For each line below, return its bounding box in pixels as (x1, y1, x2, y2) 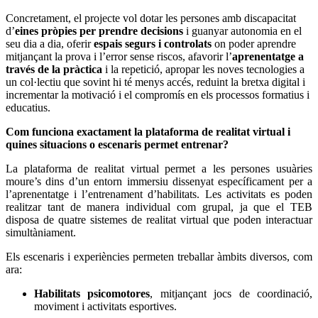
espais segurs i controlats (94, 38, 212, 50)
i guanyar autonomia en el (183, 25, 302, 38)
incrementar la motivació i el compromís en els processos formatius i (6, 89, 309, 102)
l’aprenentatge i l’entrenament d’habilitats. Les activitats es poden (6, 188, 312, 201)
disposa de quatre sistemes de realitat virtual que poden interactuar (6, 214, 312, 226)
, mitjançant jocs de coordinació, (150, 287, 313, 300)
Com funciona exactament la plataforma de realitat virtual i (6, 126, 290, 138)
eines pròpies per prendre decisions (15, 25, 183, 38)
